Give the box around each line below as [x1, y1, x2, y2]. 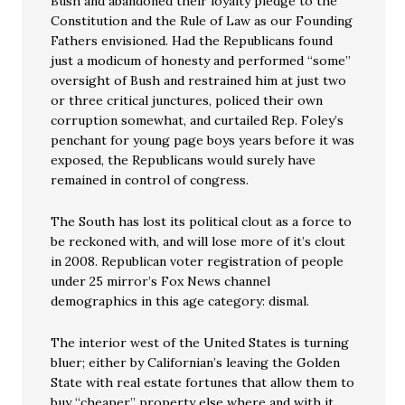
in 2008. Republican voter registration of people [51, 253, 344, 270]
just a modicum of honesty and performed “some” [51, 52, 352, 70]
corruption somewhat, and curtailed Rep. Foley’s [51, 112, 344, 129]
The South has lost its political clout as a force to [51, 213, 353, 231]
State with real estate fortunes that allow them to [51, 374, 355, 391]
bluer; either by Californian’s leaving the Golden [51, 354, 341, 372]
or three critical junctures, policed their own [51, 92, 324, 109]
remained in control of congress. [51, 172, 250, 189]
